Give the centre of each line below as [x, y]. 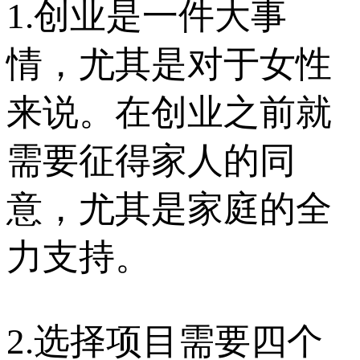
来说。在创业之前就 [169, 113]
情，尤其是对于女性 [169, 65]
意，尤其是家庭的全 [169, 209]
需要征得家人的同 [151, 161]
